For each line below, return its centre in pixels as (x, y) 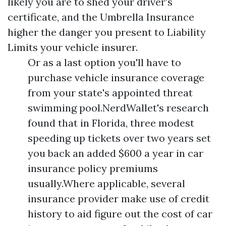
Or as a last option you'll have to (104, 63)
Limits (23, 47)
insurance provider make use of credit (119, 199)
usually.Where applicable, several (106, 184)
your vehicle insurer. (88, 47)
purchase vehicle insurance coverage (116, 78)
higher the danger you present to (87, 32)
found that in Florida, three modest (111, 123)
